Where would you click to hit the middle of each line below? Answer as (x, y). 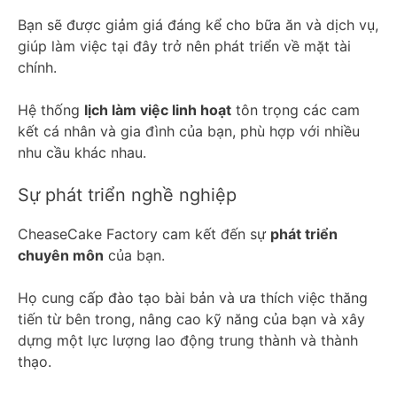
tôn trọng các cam (296, 109)
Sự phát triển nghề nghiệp (127, 195)
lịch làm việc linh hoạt (158, 109)
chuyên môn (61, 255)
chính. (39, 67)
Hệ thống (51, 109)
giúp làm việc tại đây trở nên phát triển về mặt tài (184, 46)
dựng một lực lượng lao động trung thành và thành (188, 340)
